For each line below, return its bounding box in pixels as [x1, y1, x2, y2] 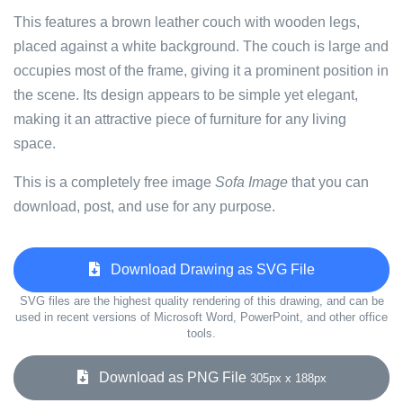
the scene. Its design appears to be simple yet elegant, [13, 87, 358, 103]
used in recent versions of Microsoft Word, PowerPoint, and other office [15, 310, 388, 324]
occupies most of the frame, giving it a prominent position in [13, 63, 389, 78]
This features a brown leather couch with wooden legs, [13, 14, 360, 30]
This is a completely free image [13, 175, 215, 190]
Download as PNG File [87, 370, 250, 385]
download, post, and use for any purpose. [13, 199, 275, 214]
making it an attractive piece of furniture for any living [13, 112, 346, 127]
